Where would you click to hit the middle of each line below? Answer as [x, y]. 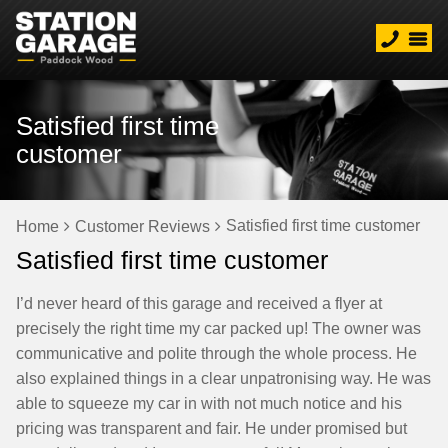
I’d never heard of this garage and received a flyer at [199, 303]
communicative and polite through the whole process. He [216, 353]
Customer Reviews [142, 226]
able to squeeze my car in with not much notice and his [209, 403]
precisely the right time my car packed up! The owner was [218, 328]
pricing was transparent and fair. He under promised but [211, 428]
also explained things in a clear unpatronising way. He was [223, 378]
